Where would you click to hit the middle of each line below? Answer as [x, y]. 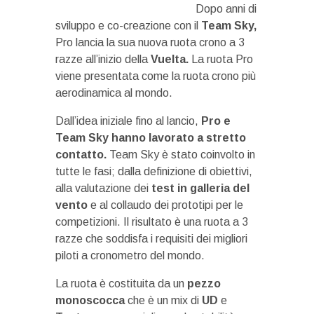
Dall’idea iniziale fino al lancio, [128, 121]
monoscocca [90, 300]
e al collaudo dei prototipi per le [165, 205]
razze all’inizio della [102, 59]
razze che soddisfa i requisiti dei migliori [151, 239]
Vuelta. [168, 59]
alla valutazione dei [103, 188]
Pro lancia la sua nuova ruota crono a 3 [150, 42]
